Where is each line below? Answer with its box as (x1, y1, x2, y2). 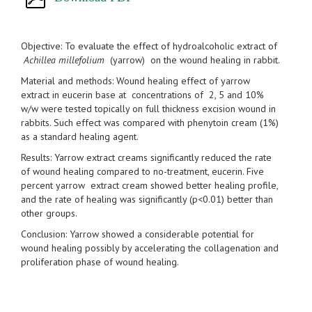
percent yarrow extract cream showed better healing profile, (21, 179, 278, 192)
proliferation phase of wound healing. (21, 256, 179, 269)
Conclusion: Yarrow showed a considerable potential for (21, 228, 254, 241)
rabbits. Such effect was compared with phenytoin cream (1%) (21, 116, 279, 130)
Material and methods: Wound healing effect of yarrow (21, 75, 250, 88)
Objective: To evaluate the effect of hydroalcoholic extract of (21, 40, 277, 53)
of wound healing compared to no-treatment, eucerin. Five (21, 165, 264, 178)
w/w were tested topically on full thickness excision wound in (21, 102, 276, 116)
